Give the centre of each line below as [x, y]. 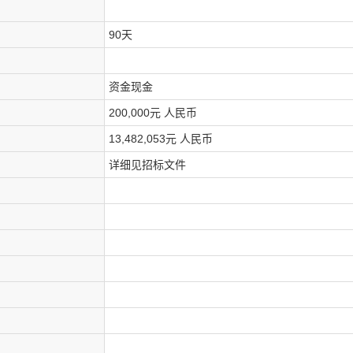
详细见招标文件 [147, 165]
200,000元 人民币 [153, 113]
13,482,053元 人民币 [161, 139]
